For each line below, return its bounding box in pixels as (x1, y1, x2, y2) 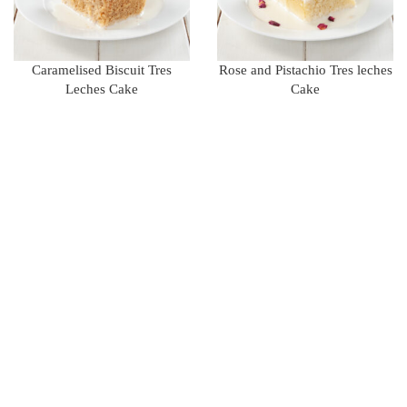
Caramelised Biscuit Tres (32, 63, 172, 77)
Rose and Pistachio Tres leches (218, 63, 392, 77)
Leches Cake (65, 82, 138, 96)
